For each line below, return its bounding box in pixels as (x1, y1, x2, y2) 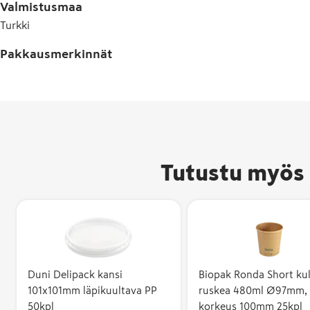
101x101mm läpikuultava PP (28, 285, 157, 295)
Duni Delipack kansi (28, 269, 122, 280)
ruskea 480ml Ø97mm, (198, 285, 307, 295)
